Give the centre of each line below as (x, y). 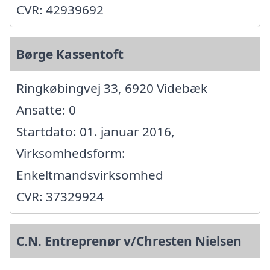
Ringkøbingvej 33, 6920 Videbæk (112, 88)
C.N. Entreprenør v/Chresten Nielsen (129, 241)
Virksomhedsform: (71, 153)
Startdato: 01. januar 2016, (96, 131)
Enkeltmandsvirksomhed (90, 174)
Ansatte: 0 (46, 109)
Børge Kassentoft (70, 54)
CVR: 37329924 (60, 196)
